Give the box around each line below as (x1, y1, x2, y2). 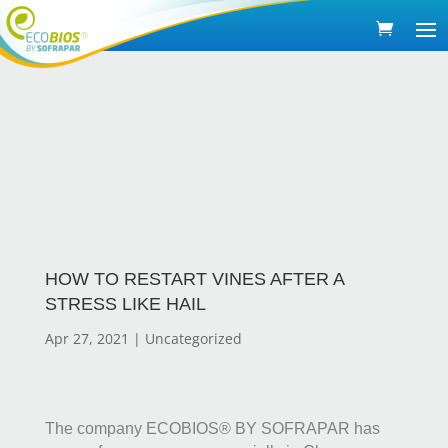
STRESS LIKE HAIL (44, 294, 206, 314)
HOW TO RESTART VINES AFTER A (44, 269, 344, 289)
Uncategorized (144, 329, 242, 348)
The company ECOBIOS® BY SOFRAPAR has (44, 420, 380, 437)
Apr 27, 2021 (44, 329, 129, 348)
